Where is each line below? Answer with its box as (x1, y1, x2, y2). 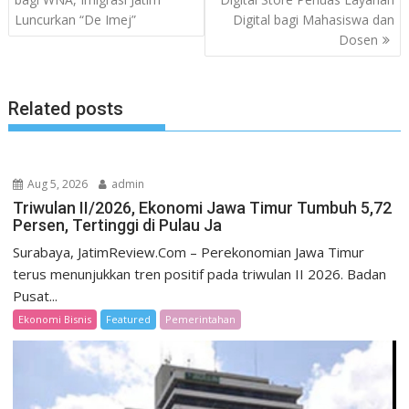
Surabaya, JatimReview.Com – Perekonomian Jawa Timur (13, 242, 365, 261)
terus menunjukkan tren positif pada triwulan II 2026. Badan (13, 264, 387, 283)
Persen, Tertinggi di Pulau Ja (13, 215, 223, 235)
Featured (106, 311, 152, 326)
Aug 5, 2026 (25, 175, 89, 192)
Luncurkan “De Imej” (15, 11, 137, 29)
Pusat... (13, 286, 58, 305)
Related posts (8, 97, 124, 120)
